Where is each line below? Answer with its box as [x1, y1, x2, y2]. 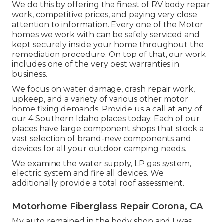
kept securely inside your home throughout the [12, 40, 204, 50]
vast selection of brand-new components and [12, 134, 191, 144]
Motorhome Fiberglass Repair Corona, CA [12, 201, 203, 212]
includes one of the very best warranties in [12, 59, 179, 69]
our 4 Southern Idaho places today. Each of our [12, 114, 200, 124]
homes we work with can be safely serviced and [12, 30, 200, 40]
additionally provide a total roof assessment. [12, 178, 184, 188]
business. [12, 69, 47, 79]
